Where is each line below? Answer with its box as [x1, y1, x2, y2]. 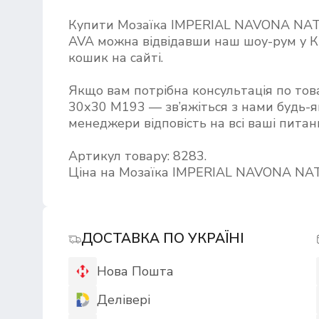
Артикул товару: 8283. [68, 147, 206, 164]
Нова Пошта [96, 263, 174, 280]
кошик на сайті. [68, 49, 167, 66]
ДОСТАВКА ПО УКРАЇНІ [80, 229, 244, 248]
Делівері [96, 291, 150, 308]
